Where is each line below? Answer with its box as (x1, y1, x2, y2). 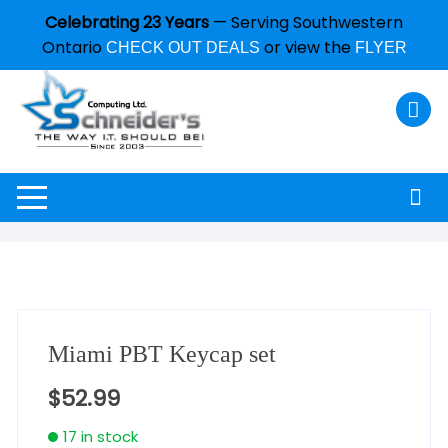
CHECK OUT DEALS (105, 39, 260, 56)
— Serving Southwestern (209, 11, 403, 34)
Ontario (41, 36, 106, 59)
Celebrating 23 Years (45, 11, 209, 34)
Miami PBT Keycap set (48, 341, 277, 368)
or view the (259, 36, 355, 59)
